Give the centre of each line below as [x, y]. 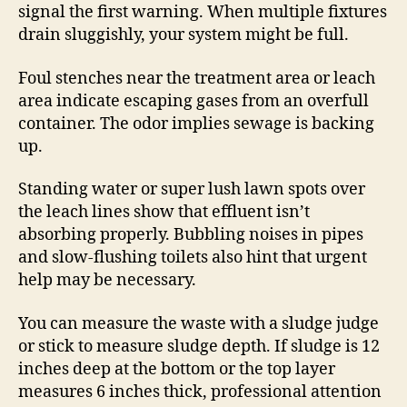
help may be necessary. [107, 281]
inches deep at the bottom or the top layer [177, 369]
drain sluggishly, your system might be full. [184, 35]
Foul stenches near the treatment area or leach [197, 78]
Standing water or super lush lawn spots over [192, 190]
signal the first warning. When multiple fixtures [203, 13]
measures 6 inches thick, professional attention [200, 392]
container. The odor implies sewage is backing [196, 124]
